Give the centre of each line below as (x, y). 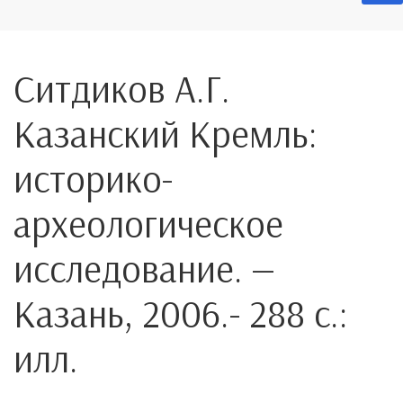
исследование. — (144, 269)
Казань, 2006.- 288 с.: (181, 313)
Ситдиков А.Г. (122, 89)
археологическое (148, 224)
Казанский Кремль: (166, 134)
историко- (93, 179)
